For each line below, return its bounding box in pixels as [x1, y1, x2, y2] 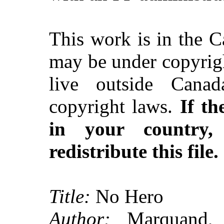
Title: [49, 185, 90, 207]
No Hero [90, 185, 163, 207]
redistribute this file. [49, 140, 218, 162]
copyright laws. [49, 95, 180, 117]
